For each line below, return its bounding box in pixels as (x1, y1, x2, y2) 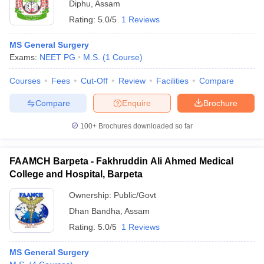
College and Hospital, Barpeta (9, 169, 143, 179)
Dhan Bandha (69, 206, 120, 216)
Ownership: (69, 190, 114, 200)
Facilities (156, 76, 189, 85)
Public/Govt (114, 190, 156, 200)
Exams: (9, 52, 39, 62)
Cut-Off (81, 76, 108, 85)
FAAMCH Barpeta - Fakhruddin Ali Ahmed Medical (9, 156, 233, 166)
